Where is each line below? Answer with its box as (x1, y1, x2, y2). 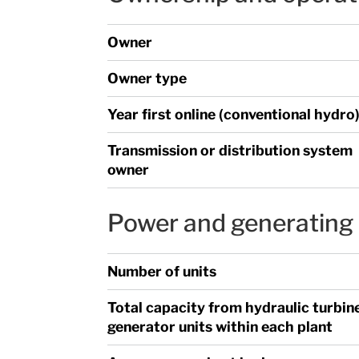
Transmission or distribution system (107, 141, 353, 159)
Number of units (107, 262, 217, 280)
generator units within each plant (107, 317, 333, 335)
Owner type (107, 69, 188, 87)
